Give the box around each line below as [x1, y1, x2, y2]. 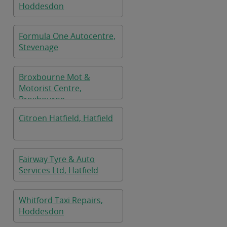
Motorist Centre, [19, 83, 82, 94]
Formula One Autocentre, [19, 30, 116, 42]
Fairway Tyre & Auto [19, 154, 95, 165]
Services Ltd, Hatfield [19, 165, 98, 176]
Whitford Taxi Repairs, [19, 195, 103, 206]
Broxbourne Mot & [19, 71, 90, 83]
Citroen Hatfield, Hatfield [19, 112, 113, 124]
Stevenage [19, 42, 58, 53]
